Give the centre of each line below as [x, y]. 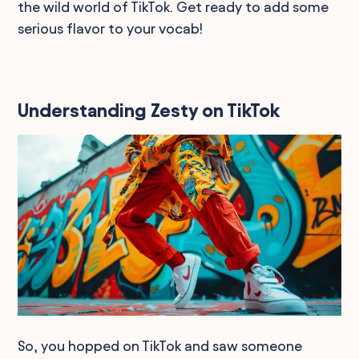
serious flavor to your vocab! [111, 28]
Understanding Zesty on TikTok [149, 111]
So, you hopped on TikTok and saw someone [160, 345]
